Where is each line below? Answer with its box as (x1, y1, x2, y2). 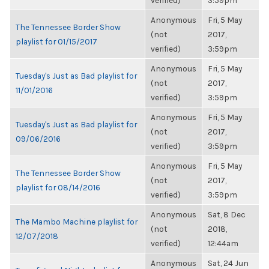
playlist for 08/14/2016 (16, 183, 100, 192)
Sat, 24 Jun (208, 258, 249, 268)
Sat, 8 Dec (208, 210, 246, 219)
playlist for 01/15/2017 (16, 37, 97, 46)
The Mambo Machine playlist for (16, 217, 138, 226)
